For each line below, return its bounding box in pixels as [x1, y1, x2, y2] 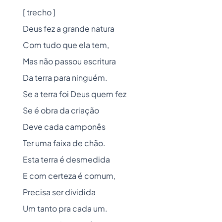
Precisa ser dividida [23, 187, 96, 197]
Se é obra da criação [23, 105, 99, 115]
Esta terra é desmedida [23, 154, 110, 165]
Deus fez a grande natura [23, 23, 114, 34]
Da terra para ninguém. [23, 72, 108, 83]
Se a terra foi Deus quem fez [23, 89, 126, 99]
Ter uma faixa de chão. [23, 138, 106, 148]
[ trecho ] [23, 7, 55, 17]
